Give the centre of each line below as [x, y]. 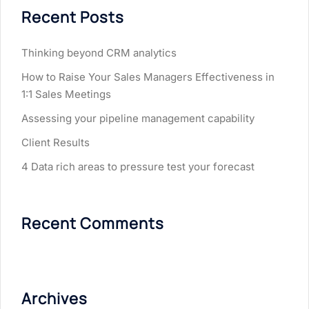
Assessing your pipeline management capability [138, 119]
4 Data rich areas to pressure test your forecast [138, 167]
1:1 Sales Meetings [66, 94]
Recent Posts [73, 18]
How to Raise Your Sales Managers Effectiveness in [148, 77]
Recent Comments [93, 224]
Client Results [56, 143]
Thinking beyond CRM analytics [99, 53]
